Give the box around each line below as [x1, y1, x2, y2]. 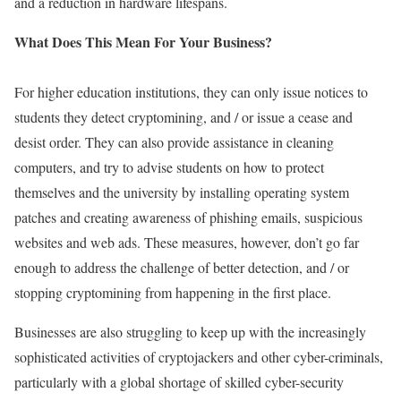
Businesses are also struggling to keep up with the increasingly [14, 322, 366, 342]
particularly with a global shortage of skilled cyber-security [14, 372, 344, 392]
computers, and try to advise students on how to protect [14, 158, 324, 177]
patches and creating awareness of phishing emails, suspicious [14, 208, 363, 227]
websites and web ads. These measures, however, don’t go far [14, 233, 359, 252]
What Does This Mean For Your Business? [14, 31, 272, 53]
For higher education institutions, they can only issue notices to [14, 82, 368, 102]
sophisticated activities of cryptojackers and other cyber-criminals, [14, 347, 383, 367]
